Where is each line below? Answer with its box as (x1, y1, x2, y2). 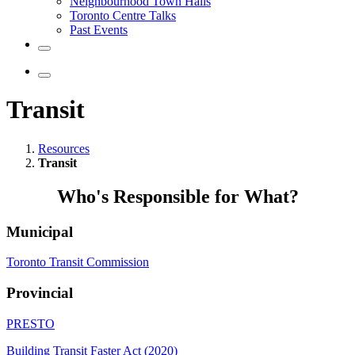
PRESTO (6, 316, 55, 330)
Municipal (6, 223, 73, 240)
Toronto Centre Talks (70, 9, 176, 22)
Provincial (6, 284, 73, 302)
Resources (38, 141, 90, 155)
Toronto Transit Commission (6, 255, 149, 269)
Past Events (70, 23, 128, 36)
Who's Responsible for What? (56, 185, 299, 207)
